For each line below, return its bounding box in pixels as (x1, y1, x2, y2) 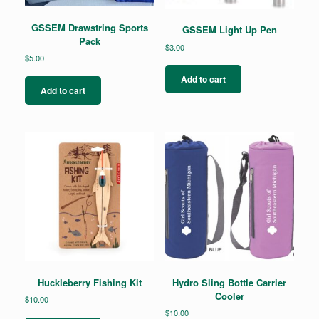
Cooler (214, 288, 244, 303)
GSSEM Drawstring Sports (31, 20, 148, 34)
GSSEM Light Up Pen (182, 23, 277, 37)
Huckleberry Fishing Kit (37, 275, 142, 289)
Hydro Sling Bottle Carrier (172, 275, 287, 289)
